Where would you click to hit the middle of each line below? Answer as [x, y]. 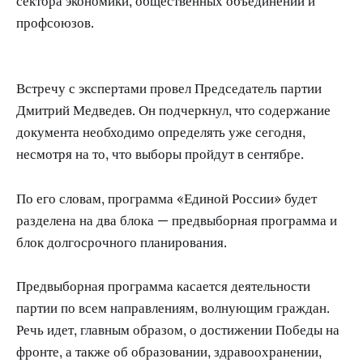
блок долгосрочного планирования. [122, 242]
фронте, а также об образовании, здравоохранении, [169, 351]
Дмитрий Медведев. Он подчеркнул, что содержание [173, 111]
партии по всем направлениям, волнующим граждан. [173, 307]
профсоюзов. [55, 23]
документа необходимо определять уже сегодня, [161, 132]
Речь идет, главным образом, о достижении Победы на [178, 329]
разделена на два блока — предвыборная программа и [177, 220]
